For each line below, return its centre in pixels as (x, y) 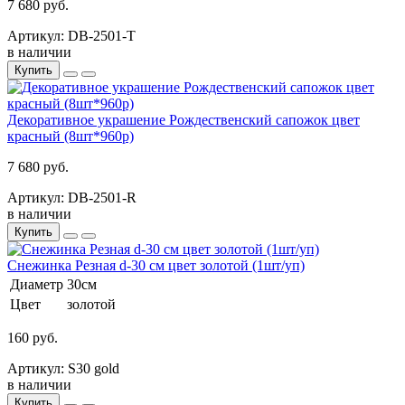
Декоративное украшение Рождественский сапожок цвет (184, 119)
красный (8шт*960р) (71, 136)
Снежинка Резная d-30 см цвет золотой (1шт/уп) (156, 265)
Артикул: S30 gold (63, 368)
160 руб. (33, 337)
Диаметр (37, 284)
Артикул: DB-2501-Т (71, 35)
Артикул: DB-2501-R (72, 197)
